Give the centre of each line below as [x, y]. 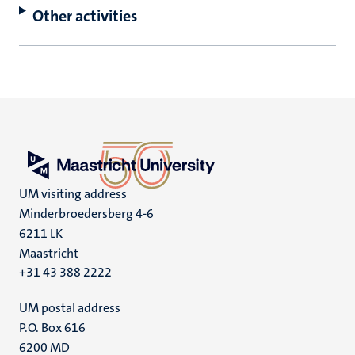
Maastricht [49, 253]
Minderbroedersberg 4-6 [86, 214]
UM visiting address [73, 194]
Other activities [84, 16]
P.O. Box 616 [52, 328]
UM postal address [70, 308]
